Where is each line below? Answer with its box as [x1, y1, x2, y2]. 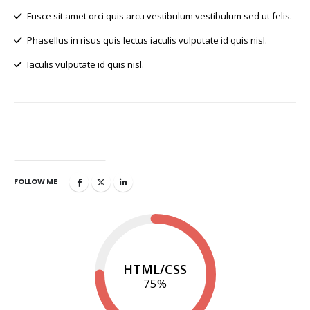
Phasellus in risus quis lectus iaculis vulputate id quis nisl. [25, 34, 267, 47]
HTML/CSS [122, 260, 187, 277]
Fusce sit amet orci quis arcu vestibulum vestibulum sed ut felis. [25, 10, 292, 23]
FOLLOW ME [14, 176, 57, 188]
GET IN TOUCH [30, 141, 90, 153]
